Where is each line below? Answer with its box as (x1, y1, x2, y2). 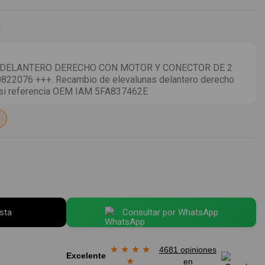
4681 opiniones (159, 244, 216, 254)
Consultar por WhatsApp (122, 206, 218, 218)
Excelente (66, 250, 106, 260)
